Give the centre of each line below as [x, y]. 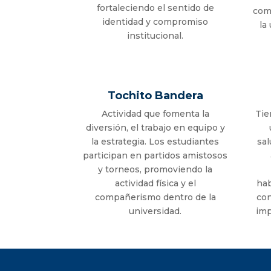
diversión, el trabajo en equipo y [155, 128]
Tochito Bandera [155, 96]
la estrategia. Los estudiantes [155, 142]
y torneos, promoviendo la [155, 170]
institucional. [155, 36]
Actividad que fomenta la [155, 114]
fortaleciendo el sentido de [155, 8]
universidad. [155, 211]
